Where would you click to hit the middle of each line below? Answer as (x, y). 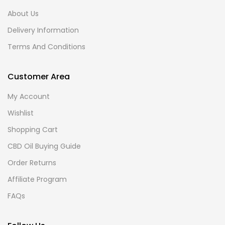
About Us (23, 14)
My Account (29, 96)
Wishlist (21, 113)
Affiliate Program (37, 179)
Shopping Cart (33, 130)
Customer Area (39, 77)
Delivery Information (43, 30)
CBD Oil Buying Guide (44, 146)
